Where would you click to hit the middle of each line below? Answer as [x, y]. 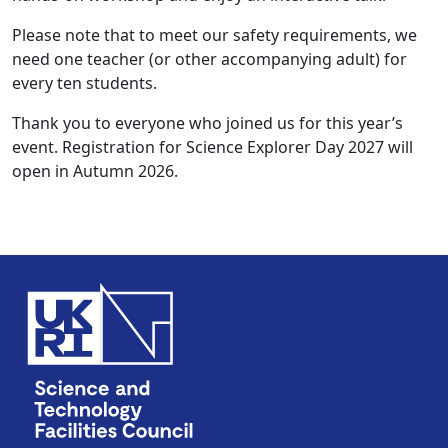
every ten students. [86, 83]
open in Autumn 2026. [95, 171]
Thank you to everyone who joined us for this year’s [207, 123]
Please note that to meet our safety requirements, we [214, 35]
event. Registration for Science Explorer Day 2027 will [212, 147]
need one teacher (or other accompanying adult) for [209, 59]
